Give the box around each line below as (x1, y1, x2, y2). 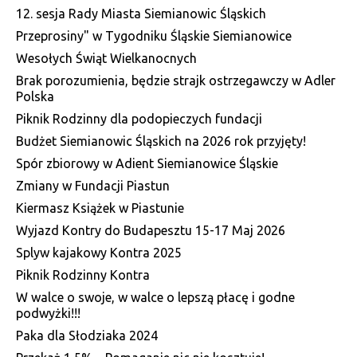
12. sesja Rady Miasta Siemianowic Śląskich (16, 6, 266, 21)
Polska (16, 88, 54, 104)
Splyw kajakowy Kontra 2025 (16, 245, 182, 260)
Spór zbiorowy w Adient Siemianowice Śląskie (16, 155, 278, 171)
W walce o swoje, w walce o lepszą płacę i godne (16, 289, 295, 304)
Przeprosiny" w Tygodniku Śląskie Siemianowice (16, 28, 292, 43)
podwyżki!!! (16, 305, 80, 320)
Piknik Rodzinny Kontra (16, 267, 150, 282)
